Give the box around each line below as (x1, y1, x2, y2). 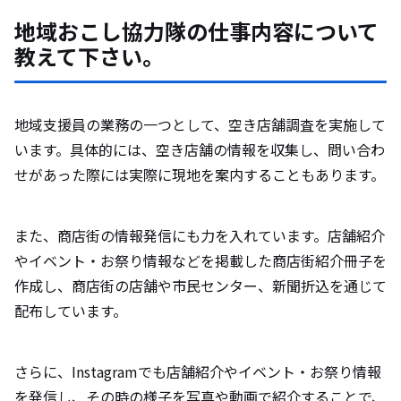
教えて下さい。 (14, 40, 164, 73)
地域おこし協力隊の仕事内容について (14, 15, 379, 47)
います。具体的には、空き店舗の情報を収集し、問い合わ (14, 139, 385, 161)
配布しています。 (14, 300, 127, 322)
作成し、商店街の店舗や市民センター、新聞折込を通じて (14, 275, 387, 297)
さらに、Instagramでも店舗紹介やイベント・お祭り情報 (14, 361, 381, 383)
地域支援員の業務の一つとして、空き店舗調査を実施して (14, 114, 386, 136)
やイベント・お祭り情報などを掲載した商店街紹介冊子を (14, 250, 387, 272)
